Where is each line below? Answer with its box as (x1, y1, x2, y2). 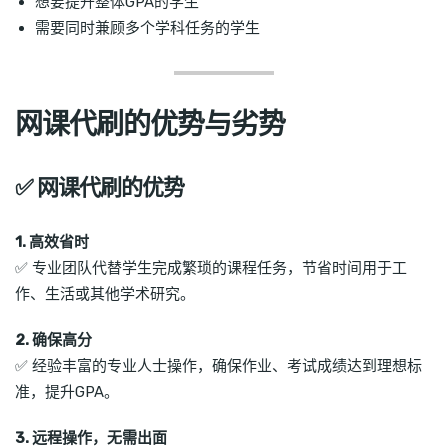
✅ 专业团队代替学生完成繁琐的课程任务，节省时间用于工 (15, 258, 407, 277)
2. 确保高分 (15, 330, 92, 349)
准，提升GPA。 (15, 382, 119, 401)
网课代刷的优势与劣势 (15, 105, 285, 145)
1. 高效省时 (15, 232, 89, 251)
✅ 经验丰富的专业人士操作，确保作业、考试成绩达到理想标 (15, 356, 422, 375)
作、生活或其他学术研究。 (15, 284, 195, 303)
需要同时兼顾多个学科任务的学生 (35, 19, 260, 38)
